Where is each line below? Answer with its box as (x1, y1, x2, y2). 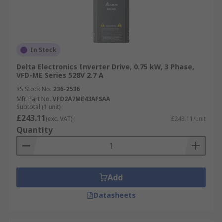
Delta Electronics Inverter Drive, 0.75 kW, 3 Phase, (16, 62, 194, 71)
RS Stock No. (16, 85, 52, 93)
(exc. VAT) (46, 114, 72, 123)
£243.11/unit (171, 114, 206, 123)
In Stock (30, 46, 56, 54)
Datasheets (93, 190, 136, 200)
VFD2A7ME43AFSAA (53, 95, 110, 103)
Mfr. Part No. (16, 95, 51, 103)
